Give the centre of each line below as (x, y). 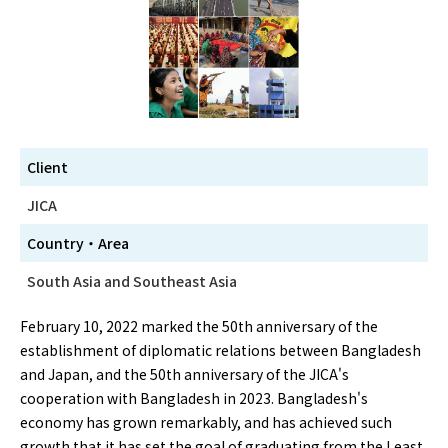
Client (47, 167)
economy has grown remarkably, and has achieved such (206, 422)
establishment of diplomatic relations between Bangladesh (220, 350)
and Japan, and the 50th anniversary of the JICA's (184, 374)
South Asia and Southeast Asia (132, 281)
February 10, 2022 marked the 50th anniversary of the (199, 326)
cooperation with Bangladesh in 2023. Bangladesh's (194, 398)
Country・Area (78, 243)
